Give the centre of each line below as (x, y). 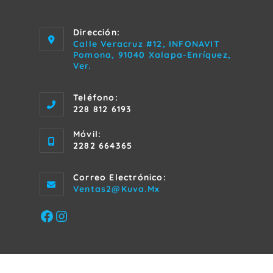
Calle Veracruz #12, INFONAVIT (147, 44)
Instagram (77, 215)
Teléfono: (96, 97)
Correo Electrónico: (120, 177)
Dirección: (97, 32)
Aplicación (182, 232)
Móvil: (87, 134)
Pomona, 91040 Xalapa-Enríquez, (152, 55)
